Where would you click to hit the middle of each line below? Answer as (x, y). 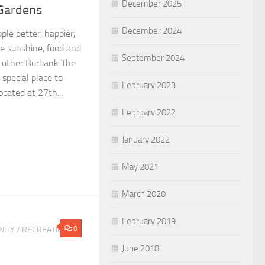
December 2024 (152, 30)
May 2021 (140, 167)
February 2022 (149, 112)
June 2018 (140, 248)
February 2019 (149, 221)
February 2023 (149, 85)
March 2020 (144, 194)
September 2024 (153, 58)
